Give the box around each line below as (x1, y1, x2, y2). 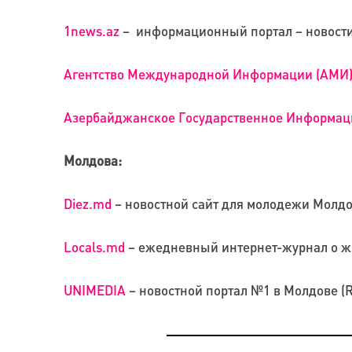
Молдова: (63, 152, 122, 170)
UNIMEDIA (63, 281, 126, 299)
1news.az (63, 22, 119, 40)
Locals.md (63, 238, 125, 256)
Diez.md (63, 195, 112, 213)
